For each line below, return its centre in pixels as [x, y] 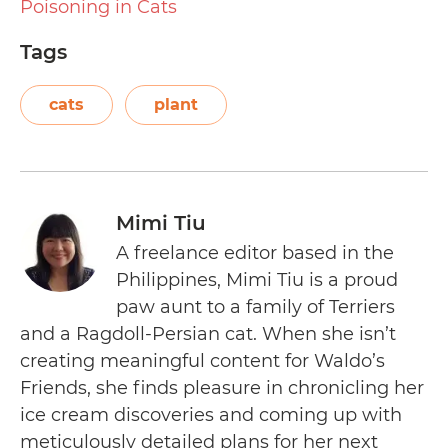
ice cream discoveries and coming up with [211, 414]
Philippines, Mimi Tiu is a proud [257, 279]
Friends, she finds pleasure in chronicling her [222, 387]
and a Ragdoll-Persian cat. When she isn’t [208, 333]
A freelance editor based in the [255, 252]
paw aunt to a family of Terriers [255, 306]
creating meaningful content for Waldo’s [202, 360]
